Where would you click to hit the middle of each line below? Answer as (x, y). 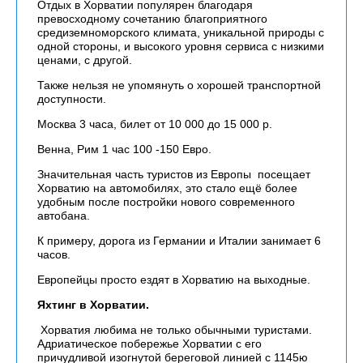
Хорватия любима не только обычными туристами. (176, 330)
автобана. (64, 216)
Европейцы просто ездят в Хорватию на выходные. (174, 280)
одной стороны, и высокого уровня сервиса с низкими (181, 46)
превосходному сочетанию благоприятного (152, 19)
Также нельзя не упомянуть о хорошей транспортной (179, 85)
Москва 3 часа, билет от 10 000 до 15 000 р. (155, 124)
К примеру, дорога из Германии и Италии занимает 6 (179, 241)
